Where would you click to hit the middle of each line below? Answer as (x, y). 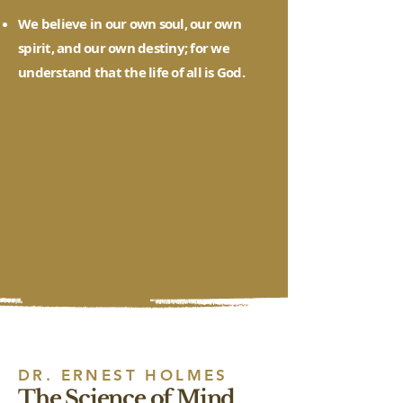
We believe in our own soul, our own (130, 24)
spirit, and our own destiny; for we (124, 48)
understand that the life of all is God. (131, 72)
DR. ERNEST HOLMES (123, 375)
